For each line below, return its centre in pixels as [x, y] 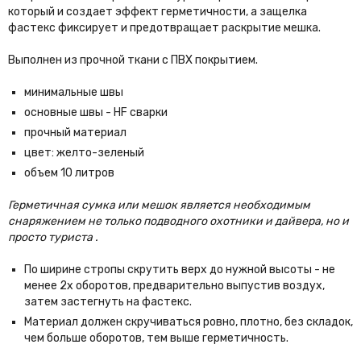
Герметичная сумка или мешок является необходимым [159, 205]
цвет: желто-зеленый [84, 153]
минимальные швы [74, 93]
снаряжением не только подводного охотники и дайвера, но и [178, 222]
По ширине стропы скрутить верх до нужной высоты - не [180, 270]
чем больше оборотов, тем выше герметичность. [156, 338]
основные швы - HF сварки [96, 113]
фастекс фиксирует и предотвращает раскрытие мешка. [164, 28]
